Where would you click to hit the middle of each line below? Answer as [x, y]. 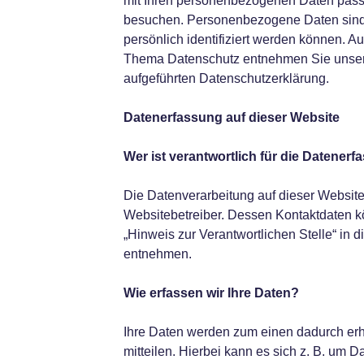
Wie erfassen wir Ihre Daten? [211, 293]
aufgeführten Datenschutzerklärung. [226, 78]
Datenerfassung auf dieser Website [231, 117]
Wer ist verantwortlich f [193, 156]
